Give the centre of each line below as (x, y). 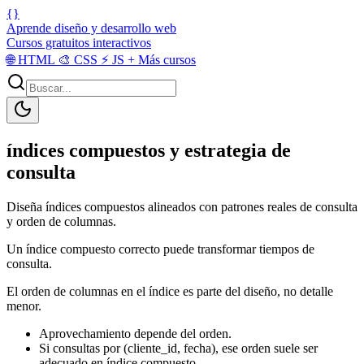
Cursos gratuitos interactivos (79, 43)
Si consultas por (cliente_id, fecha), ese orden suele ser (178, 348)
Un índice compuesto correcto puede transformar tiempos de (160, 249)
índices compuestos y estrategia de (149, 150)
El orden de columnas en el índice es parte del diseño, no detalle (170, 291)
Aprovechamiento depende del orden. (135, 333)
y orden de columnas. (61, 221)
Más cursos (165, 60)
